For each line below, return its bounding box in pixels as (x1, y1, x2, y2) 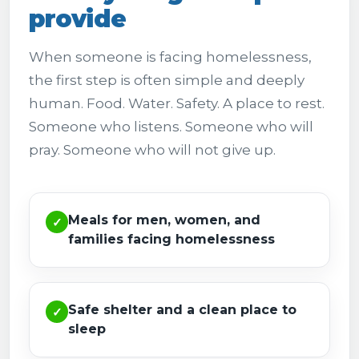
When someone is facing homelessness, (29, 49, 312, 65)
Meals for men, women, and (68, 212, 260, 228)
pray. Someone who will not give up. (29, 142, 276, 158)
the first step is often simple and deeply (29, 72, 305, 88)
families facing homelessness (68, 232, 275, 247)
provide (29, 4, 126, 34)
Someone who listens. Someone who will (29, 119, 313, 135)
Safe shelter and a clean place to (68, 302, 296, 317)
